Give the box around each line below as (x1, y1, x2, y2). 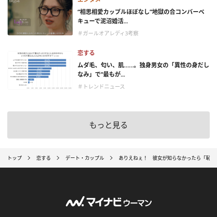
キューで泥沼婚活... (77, 17, 128, 26)
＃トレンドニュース (77, 83, 125, 91)
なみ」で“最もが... (77, 70, 125, 79)
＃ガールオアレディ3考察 (77, 30, 139, 37)
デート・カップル (65, 154, 104, 161)
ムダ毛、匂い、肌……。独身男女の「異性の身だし (77, 61, 209, 70)
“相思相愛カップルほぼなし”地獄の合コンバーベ (77, 8, 204, 16)
